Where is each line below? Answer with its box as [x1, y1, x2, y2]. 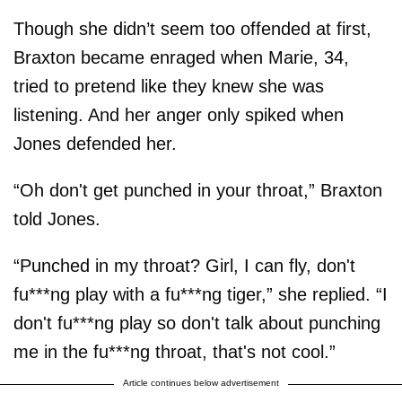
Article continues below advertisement [123, 377, 279, 388]
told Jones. [13, 208, 100, 229]
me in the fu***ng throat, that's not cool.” [13, 341, 336, 362]
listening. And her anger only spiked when [13, 104, 344, 125]
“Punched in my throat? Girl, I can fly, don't [13, 255, 355, 275]
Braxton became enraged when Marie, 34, [13, 47, 349, 67]
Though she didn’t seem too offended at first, [13, 18, 371, 39]
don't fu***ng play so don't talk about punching [13, 312, 380, 333]
